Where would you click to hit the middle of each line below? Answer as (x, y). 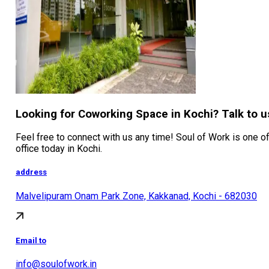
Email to (31, 240)
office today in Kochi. (59, 149)
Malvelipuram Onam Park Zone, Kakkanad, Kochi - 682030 (136, 196)
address (31, 172)
